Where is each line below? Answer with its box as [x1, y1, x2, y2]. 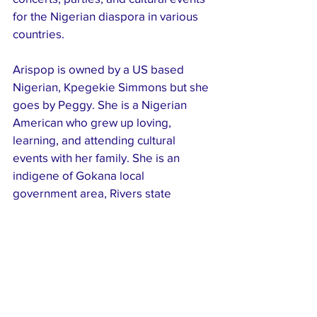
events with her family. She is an [13, 150, 183, 164]
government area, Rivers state [13, 185, 171, 200]
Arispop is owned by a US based [13, 62, 187, 76]
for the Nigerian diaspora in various [13, 8, 201, 23]
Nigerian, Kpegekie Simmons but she [13, 79, 212, 93]
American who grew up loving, [13, 115, 174, 129]
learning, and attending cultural [13, 132, 178, 146]
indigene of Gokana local [13, 168, 147, 182]
